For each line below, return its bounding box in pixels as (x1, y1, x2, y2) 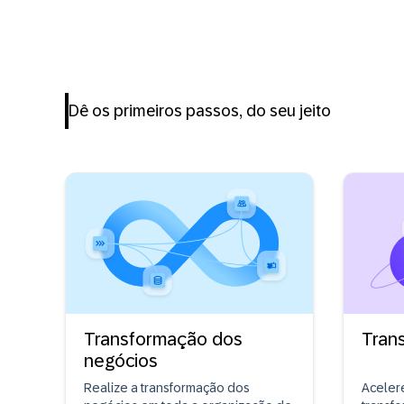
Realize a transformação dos (84, 381, 250, 396)
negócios (84, 351, 158, 372)
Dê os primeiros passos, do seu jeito (69, 102, 331, 121)
